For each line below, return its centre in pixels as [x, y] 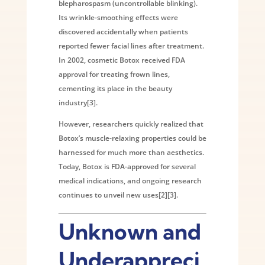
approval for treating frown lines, [114, 74]
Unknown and [130, 231]
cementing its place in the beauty [115, 88]
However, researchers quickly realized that [131, 124]
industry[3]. [78, 102]
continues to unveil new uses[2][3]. [118, 195]
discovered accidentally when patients [123, 31]
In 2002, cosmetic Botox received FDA [122, 60]
